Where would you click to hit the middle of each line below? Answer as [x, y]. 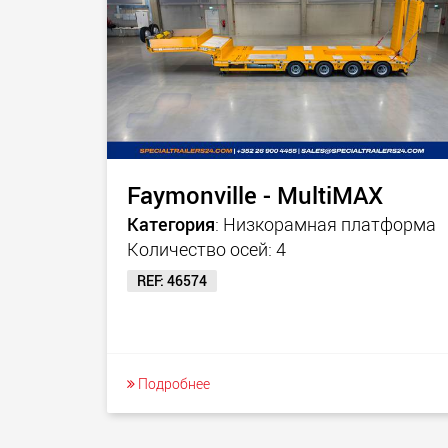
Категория [171, 224]
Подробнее [172, 383]
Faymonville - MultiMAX [255, 195]
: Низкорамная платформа [325, 224]
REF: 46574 [172, 280]
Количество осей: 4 [206, 249]
